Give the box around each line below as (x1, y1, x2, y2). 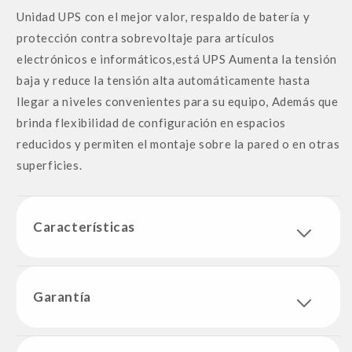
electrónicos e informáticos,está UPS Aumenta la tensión (16, 51, 338, 66)
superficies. (16, 157, 82, 172)
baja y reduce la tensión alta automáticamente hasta (16, 72, 310, 87)
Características (33, 218, 135, 235)
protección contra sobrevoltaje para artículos (16, 30, 276, 45)
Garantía (33, 288, 91, 305)
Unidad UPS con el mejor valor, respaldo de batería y (16, 9, 310, 24)
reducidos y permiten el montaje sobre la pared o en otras (16, 136, 340, 151)
